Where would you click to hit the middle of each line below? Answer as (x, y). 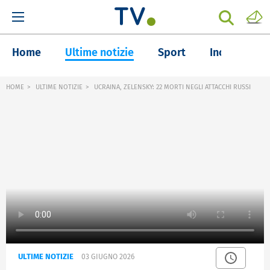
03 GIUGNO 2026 (108, 257)
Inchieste (232, 52)
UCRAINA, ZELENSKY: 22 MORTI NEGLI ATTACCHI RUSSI (171, 87)
